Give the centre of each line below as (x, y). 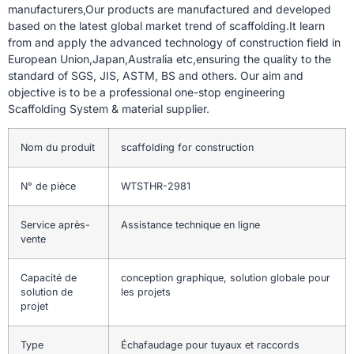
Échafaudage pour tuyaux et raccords (212, 345)
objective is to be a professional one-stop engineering (147, 92)
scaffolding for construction (187, 148)
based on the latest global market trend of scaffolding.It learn (166, 25)
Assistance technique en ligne (190, 225)
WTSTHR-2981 (156, 186)
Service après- (55, 225)
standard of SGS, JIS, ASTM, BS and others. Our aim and (156, 75)
